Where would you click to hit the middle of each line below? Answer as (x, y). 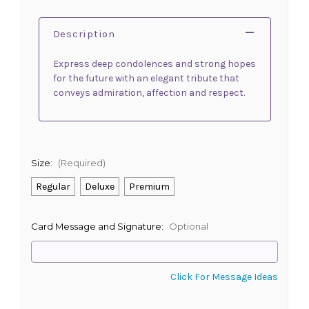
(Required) (81, 163)
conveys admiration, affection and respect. (149, 93)
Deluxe (99, 186)
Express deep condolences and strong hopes (154, 64)
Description (84, 34)
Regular (53, 186)
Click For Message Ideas (224, 277)
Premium (149, 186)
